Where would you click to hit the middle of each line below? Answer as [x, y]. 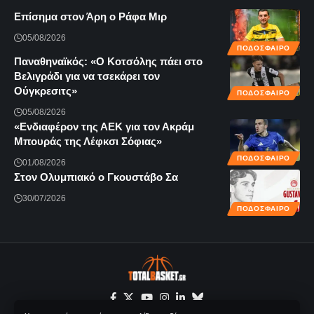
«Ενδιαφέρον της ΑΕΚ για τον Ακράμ [104, 127]
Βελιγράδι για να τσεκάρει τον [87, 76]
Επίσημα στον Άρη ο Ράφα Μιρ [90, 16]
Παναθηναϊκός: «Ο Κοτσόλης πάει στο [108, 61]
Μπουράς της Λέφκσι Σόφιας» [88, 141]
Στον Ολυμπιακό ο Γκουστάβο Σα [96, 177]
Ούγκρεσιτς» [46, 91]
